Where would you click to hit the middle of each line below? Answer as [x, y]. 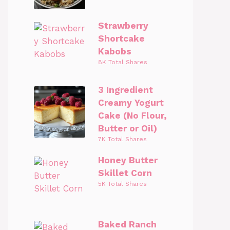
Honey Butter [128, 160]
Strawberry [123, 26]
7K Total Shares [122, 139]
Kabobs [115, 51]
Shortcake [121, 39]
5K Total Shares [122, 184]
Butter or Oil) [128, 128]
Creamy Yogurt [131, 103]
